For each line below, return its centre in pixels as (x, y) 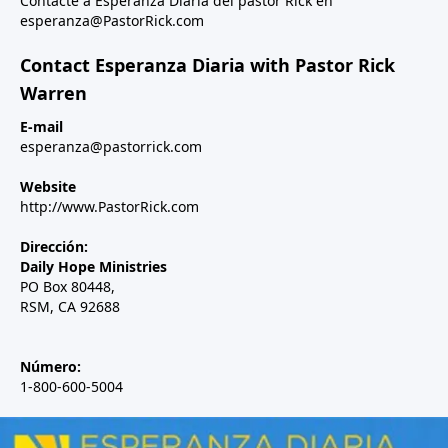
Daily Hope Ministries (93, 267)
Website (48, 187)
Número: (50, 367)
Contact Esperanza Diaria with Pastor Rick (207, 65)
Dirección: (54, 247)
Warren (53, 93)
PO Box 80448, (67, 287)
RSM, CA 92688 (72, 307)
